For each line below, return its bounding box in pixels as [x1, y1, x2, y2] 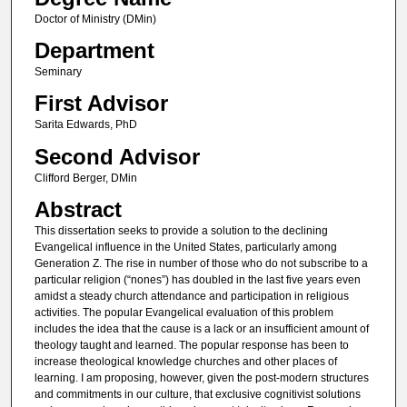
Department [34, 38, 154, 64]
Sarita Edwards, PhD [34, 118, 137, 132]
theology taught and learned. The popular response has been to [34, 339, 349, 352]
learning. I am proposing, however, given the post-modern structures [34, 372, 369, 385]
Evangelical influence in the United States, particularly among [34, 241, 337, 254]
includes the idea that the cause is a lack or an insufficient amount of [34, 323, 369, 336]
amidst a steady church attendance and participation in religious [34, 290, 349, 303]
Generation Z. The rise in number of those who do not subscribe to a [34, 257, 368, 271]
